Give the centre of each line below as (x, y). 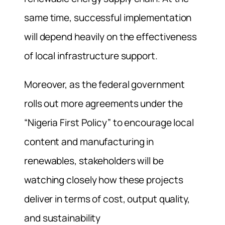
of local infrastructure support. (91, 55)
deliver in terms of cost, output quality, (107, 199)
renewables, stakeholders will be (94, 160)
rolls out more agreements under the (103, 103)
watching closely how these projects (104, 180)
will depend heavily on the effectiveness (110, 36)
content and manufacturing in (89, 141)
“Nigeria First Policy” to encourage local (109, 122)
